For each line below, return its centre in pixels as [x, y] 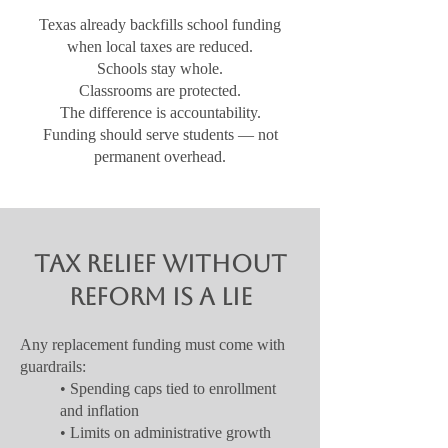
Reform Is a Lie [160, 297]
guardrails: [53, 366]
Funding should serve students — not [160, 134]
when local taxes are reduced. [160, 46]
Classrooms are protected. [160, 90]
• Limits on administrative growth [165, 432]
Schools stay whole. [160, 68]
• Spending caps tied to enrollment [168, 388]
